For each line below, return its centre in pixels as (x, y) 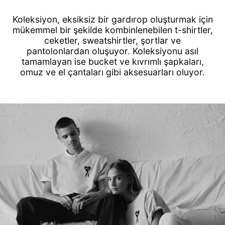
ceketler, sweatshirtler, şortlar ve (113, 40)
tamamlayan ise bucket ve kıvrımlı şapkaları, (113, 61)
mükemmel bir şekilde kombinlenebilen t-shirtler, (113, 30)
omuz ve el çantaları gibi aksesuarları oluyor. (113, 72)
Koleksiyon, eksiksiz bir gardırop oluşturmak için (113, 19)
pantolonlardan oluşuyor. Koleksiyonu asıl (113, 51)
